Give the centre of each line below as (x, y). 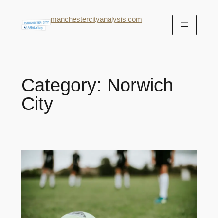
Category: (64, 85)
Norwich (140, 85)
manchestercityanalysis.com (96, 19)
